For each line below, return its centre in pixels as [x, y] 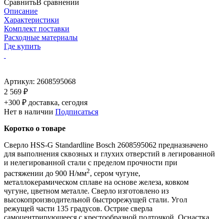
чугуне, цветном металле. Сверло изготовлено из [86, 191]
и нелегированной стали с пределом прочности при [91, 162]
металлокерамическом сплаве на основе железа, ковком [96, 182]
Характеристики [32, 20]
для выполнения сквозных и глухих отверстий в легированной [109, 153]
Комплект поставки [37, 28]
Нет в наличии [29, 111]
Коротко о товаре [35, 128]
